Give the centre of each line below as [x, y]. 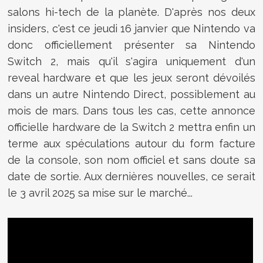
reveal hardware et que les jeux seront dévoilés [131, 77]
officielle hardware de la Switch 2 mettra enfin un [131, 127]
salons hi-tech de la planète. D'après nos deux [131, 12]
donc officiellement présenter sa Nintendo [131, 45]
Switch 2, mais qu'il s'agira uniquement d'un [131, 61]
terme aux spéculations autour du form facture [131, 143]
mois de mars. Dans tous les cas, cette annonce [131, 110]
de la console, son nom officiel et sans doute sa [131, 160]
